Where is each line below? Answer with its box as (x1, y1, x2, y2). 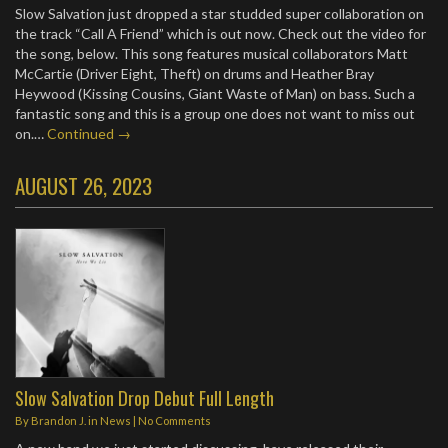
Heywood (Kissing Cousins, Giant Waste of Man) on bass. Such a (15, 85, 415, 102)
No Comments (138, 414, 211, 427)
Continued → (47, 125, 131, 142)
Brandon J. (31, 414, 86, 427)
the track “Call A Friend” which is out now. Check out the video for (15, 25, 426, 42)
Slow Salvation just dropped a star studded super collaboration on (15, 5, 424, 22)
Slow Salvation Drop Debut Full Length (15, 384, 274, 411)
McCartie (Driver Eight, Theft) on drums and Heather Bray (15, 65, 374, 82)
